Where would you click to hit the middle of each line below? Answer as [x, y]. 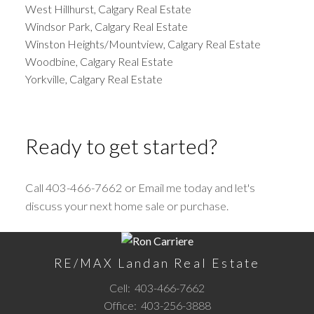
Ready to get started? [121, 146]
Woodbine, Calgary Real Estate [99, 61]
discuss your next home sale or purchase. [127, 205]
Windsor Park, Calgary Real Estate [106, 26]
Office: [121, 305]
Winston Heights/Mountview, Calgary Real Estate [143, 43]
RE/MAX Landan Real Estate [157, 263]
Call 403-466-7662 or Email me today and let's [140, 187]
